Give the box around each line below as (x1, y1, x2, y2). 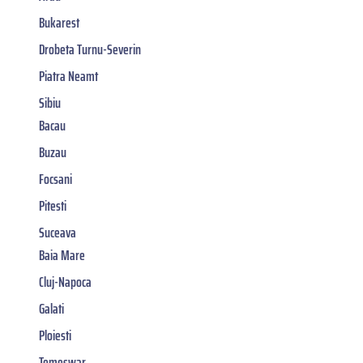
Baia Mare (39, 243, 85, 267)
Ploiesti (39, 323, 71, 347)
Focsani (39, 167, 72, 190)
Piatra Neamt (39, 64, 98, 88)
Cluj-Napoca (39, 270, 92, 293)
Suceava (39, 220, 76, 244)
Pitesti (39, 194, 66, 217)
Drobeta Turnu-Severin (39, 37, 141, 61)
